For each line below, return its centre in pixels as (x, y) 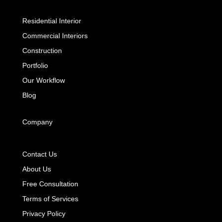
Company (37, 122)
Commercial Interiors (55, 36)
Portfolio (35, 66)
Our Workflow (43, 81)
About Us (36, 169)
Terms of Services (50, 199)
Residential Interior (52, 21)
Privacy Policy (44, 214)
